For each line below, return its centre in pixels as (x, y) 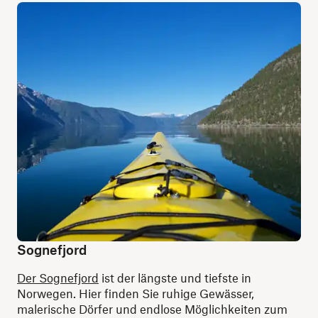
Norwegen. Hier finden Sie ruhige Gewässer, (136, 294)
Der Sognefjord (58, 278)
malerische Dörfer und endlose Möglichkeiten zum (152, 309)
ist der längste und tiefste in (175, 278)
